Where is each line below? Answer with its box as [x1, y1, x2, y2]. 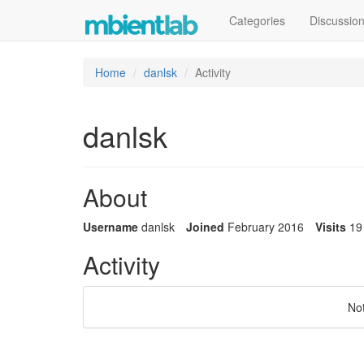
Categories [229, 12, 285, 28]
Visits [315, 219, 346, 235]
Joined [186, 219, 224, 235]
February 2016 [227, 219, 304, 235]
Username [83, 219, 138, 235]
